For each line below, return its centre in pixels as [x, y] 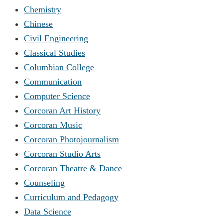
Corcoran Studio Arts [62, 154]
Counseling [44, 182]
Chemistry [43, 9]
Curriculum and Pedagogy [71, 197]
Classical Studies [55, 53]
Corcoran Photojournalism [71, 139]
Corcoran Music [53, 125]
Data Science [48, 211]
